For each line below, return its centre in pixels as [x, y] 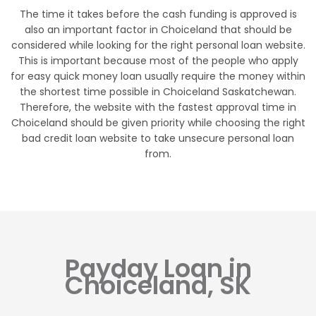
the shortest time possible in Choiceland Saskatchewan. [158, 92]
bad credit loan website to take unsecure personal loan [158, 139]
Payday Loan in [158, 269]
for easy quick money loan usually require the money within [158, 77]
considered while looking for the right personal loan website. [158, 45]
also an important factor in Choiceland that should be [158, 30]
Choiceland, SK [158, 286]
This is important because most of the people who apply [158, 61]
